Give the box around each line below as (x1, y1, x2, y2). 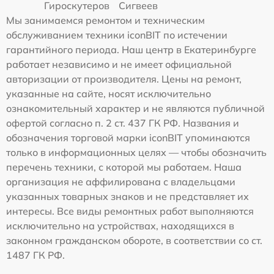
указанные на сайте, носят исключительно (6, 87, 211, 100)
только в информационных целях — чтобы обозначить (6, 146, 267, 158)
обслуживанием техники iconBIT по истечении (6, 28, 228, 41)
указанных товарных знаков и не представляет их (6, 190, 249, 202)
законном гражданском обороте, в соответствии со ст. (6, 234, 262, 246)
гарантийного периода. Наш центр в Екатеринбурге (6, 43, 256, 56)
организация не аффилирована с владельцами (6, 175, 235, 188)
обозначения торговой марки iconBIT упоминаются (6, 131, 250, 144)
